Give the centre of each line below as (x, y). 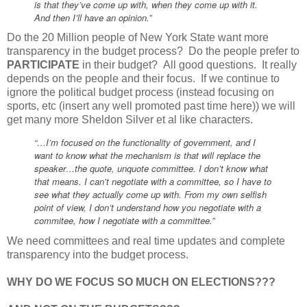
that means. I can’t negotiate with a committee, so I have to (153, 182)
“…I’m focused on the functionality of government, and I (145, 143)
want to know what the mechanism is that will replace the (147, 156)
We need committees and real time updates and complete (146, 241)
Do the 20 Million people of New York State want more (138, 38)
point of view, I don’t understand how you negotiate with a (148, 208)
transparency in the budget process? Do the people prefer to (153, 51)
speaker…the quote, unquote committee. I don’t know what (151, 169)
